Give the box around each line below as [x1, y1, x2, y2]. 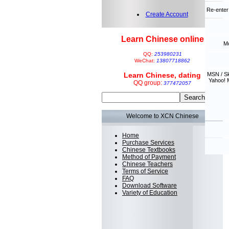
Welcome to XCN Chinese [126, 112, 199, 120]
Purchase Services [122, 139, 174, 146]
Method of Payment [122, 153, 176, 161]
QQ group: [133, 79, 164, 86]
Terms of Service [122, 168, 168, 175]
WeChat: [134, 58, 156, 63]
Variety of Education [122, 189, 177, 196]
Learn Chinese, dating [124, 71, 201, 79]
